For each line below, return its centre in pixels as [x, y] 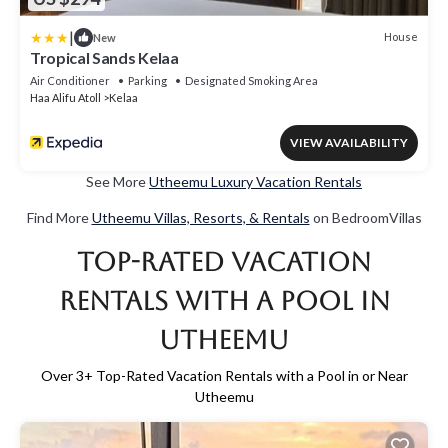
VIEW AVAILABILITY [349, 142]
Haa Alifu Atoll [65, 97]
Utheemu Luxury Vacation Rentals [255, 181]
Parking [147, 80]
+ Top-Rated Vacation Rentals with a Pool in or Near [245, 375]
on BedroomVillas [365, 217]
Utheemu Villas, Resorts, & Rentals [200, 217]
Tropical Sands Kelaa [104, 57]
